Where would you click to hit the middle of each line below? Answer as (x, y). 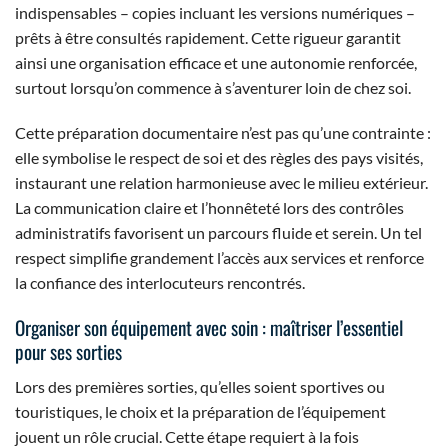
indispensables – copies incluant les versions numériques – (215, 12)
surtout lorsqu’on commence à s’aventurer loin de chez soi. (213, 87)
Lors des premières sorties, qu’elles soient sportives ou (200, 386)
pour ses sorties (68, 352)
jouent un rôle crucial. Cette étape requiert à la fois (187, 436)
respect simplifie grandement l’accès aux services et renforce (219, 258)
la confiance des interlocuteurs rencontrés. (160, 283)
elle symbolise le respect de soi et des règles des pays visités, (219, 158)
